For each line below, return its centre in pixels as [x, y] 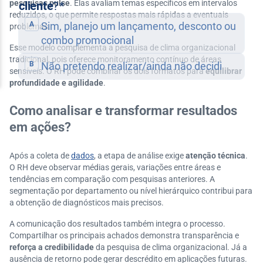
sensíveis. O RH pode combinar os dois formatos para [107, 71]
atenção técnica [215, 156]
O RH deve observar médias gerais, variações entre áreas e [115, 167]
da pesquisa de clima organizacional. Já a [171, 247]
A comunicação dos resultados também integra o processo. [117, 224]
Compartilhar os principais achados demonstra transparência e [124, 235]
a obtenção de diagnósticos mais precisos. [87, 203]
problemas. [30, 26]
